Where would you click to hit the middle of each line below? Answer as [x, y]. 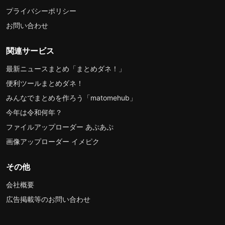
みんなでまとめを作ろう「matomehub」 [71, 97]
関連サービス [30, 50]
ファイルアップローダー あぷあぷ [60, 127]
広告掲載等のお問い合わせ [48, 199]
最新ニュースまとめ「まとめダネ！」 [66, 68]
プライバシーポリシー [41, 11]
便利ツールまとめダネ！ [45, 83]
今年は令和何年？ [34, 112]
